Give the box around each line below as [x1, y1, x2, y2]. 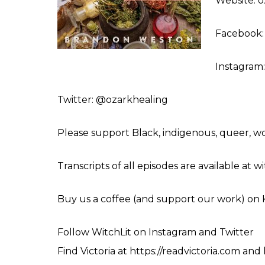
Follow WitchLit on [57, 226, 148, 238]
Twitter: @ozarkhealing [57, 93, 168, 105]
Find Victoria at [57, 245, 130, 257]
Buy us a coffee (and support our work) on [57, 193, 262, 205]
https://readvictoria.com [130, 245, 240, 257]
